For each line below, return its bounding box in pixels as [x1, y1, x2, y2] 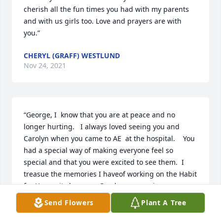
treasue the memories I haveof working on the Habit [24, 169, 197, 179]
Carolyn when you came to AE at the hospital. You [24, 134, 195, 143]
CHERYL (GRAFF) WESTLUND [24, 51, 120, 60]
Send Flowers [44, 198, 94, 207]
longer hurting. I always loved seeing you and [24, 122, 180, 131]
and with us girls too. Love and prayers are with [24, 16, 182, 26]
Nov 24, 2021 [24, 61, 66, 70]
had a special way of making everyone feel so [24, 146, 173, 155]
